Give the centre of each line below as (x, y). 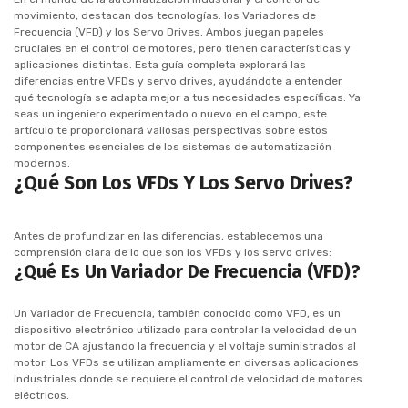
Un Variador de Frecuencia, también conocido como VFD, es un (177, 313)
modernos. (42, 163)
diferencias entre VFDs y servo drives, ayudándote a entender (178, 81)
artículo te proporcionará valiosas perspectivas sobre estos (171, 130)
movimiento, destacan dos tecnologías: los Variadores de (165, 15)
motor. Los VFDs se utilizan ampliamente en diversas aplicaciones (186, 362)
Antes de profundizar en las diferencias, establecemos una (168, 235)
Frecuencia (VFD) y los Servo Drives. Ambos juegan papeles (169, 31)
